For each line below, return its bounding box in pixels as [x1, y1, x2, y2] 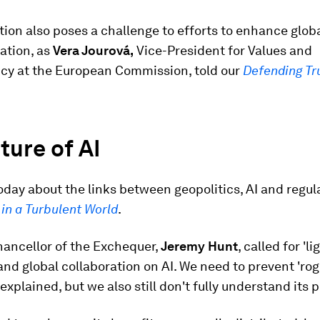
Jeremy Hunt [161, 238, 238, 254]
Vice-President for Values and [134, 42, 312, 58]
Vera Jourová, [53, 42, 134, 58]
